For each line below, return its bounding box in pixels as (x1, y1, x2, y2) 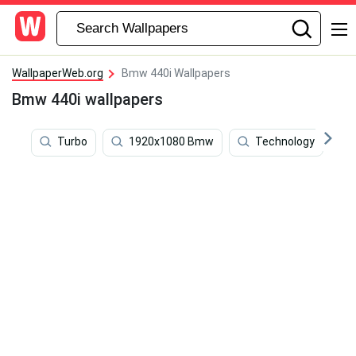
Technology (255, 135, 315, 149)
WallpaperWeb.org (12, 67, 103, 79)
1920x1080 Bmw (129, 135, 214, 149)
